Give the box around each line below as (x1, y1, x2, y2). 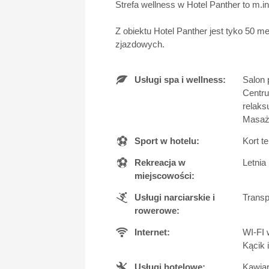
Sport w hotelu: (134, 135, 199, 146)
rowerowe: (134, 205, 180, 216)
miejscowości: (134, 170, 195, 181)
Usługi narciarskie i (134, 192, 215, 202)
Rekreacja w (134, 157, 186, 168)
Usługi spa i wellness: (134, 74, 226, 85)
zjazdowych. (115, 38, 165, 49)
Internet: (134, 226, 170, 237)
